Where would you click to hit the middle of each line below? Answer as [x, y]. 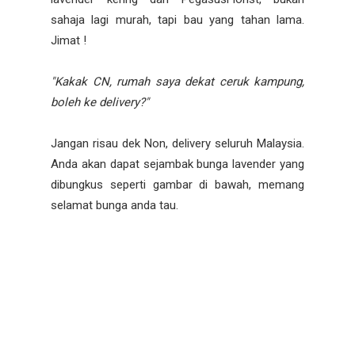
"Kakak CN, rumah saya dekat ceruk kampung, [177, 81]
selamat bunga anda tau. [116, 205]
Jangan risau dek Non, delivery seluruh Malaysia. [177, 143]
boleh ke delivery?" [100, 102]
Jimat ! [69, 40]
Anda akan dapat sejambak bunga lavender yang [177, 164]
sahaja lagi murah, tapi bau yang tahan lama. [177, 19]
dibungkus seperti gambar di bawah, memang [177, 184]
